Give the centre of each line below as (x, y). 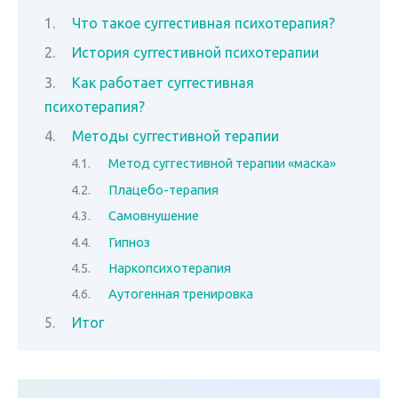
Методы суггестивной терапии (175, 135)
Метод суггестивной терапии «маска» (222, 163)
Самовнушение (153, 216)
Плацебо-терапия (163, 189)
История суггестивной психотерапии (195, 53)
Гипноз (129, 242)
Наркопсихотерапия (169, 267)
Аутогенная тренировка (180, 294)
